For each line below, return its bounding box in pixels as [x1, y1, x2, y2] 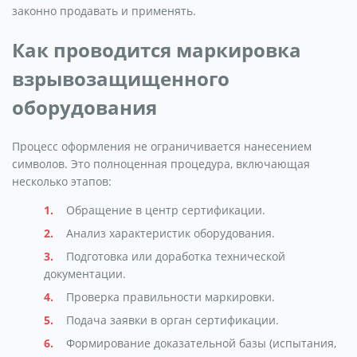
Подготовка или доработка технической [66, 249, 285, 265]
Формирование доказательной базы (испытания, [66, 335, 336, 351]
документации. [44, 266, 126, 282]
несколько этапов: [12, 174, 112, 190]
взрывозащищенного [12, 65, 229, 92]
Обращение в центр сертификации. [66, 202, 265, 218]
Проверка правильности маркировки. [66, 289, 275, 305]
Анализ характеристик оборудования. [66, 226, 275, 241]
